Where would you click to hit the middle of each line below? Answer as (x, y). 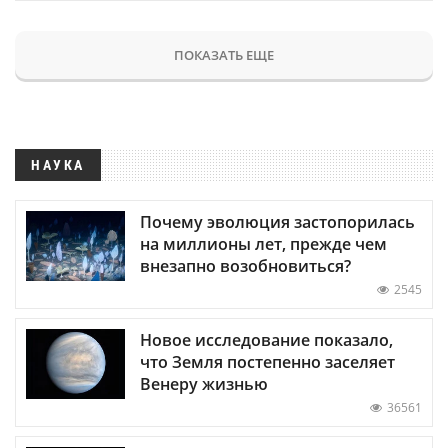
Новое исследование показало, (266, 339)
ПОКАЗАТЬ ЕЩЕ (224, 54)
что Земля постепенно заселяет (267, 361)
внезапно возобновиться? (245, 265)
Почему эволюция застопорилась (277, 221)
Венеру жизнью (204, 383)
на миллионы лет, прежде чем (263, 243)
